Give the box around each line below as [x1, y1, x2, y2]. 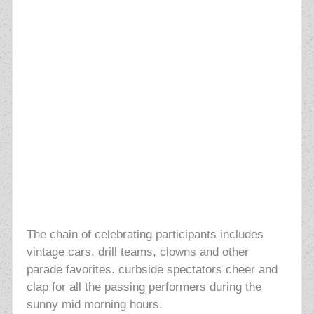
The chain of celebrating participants [26, 228, 220, 242]
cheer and [225, 263, 278, 277]
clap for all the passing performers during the [26, 280, 261, 294]
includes [219, 228, 264, 242]
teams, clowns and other [120, 245, 249, 259]
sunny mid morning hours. [26, 298, 163, 312]
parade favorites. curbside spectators [26, 263, 226, 277]
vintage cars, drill [26, 245, 121, 259]
